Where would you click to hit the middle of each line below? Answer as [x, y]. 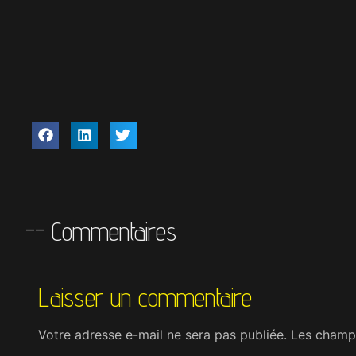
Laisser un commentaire [145, 297]
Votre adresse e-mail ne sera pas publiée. [163, 334]
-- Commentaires [101, 231]
